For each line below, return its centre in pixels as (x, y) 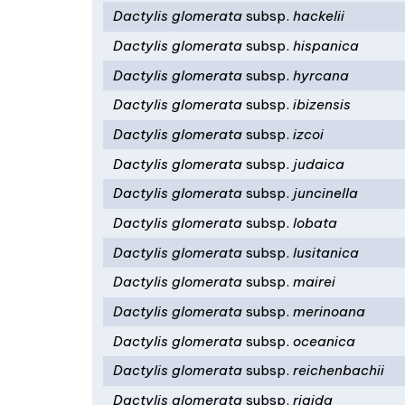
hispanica (325, 46)
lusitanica (325, 252)
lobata (314, 222)
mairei (313, 282)
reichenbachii (337, 371)
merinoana (328, 311)
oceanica (323, 341)
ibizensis (320, 105)
